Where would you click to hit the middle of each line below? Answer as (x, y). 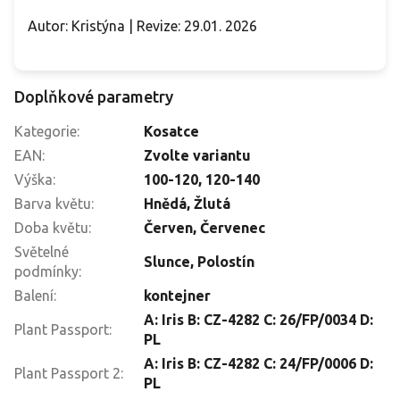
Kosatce (171, 132)
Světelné (42, 252)
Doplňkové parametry (94, 97)
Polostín (226, 262)
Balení (34, 296)
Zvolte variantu (197, 156)
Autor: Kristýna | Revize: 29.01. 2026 (142, 26)
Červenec (233, 228)
